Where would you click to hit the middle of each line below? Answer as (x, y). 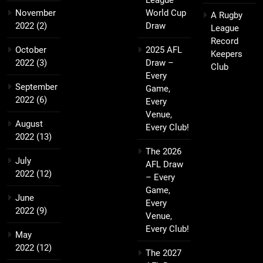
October (31, 50)
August (29, 124)
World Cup (166, 13)
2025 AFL (164, 50)
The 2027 (163, 253)
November (36, 13)
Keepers (227, 54)
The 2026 (163, 152)
